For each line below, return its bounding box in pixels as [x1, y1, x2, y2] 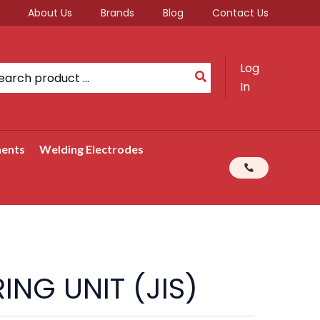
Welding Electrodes [39, 142, 144, 156]
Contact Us [212, 6, 269, 20]
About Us [28, 6, 72, 20]
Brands [101, 6, 134, 20]
